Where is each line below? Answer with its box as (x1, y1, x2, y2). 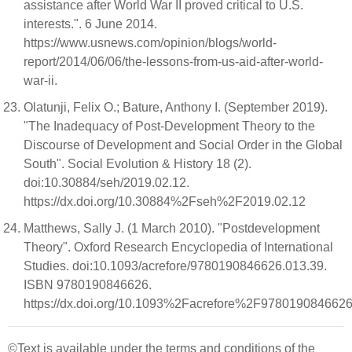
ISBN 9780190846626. (24, 278, 155, 292)
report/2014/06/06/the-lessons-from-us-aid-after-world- (24, 55, 323, 69)
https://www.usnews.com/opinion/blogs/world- (24, 36, 277, 50)
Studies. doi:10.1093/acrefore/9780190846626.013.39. (24, 259, 327, 273)
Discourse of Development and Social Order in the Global (24, 138, 343, 152)
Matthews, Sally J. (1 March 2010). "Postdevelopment (24, 222, 320, 236)
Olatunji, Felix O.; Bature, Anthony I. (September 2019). (24, 101, 328, 115)
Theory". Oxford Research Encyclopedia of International (24, 240, 333, 255)
